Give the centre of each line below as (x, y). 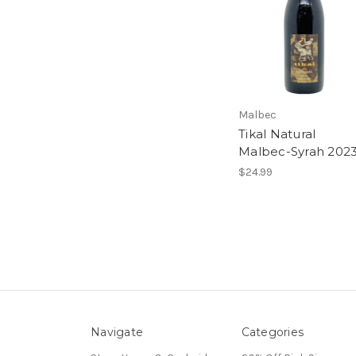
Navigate (117, 333)
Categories (272, 333)
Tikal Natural (277, 134)
